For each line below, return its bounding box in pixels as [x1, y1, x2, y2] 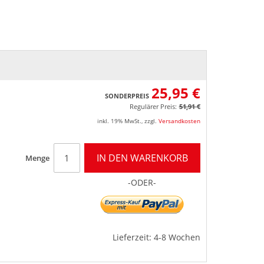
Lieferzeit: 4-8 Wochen [112, 231, 200, 243]
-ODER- [128, 176, 156, 188]
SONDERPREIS [104, 91, 149, 100]
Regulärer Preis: [129, 101, 177, 111]
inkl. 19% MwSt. [97, 116, 141, 125]
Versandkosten [158, 116, 200, 125]
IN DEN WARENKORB [96, 151, 188, 164]
